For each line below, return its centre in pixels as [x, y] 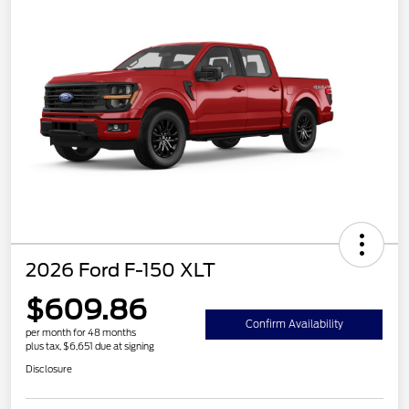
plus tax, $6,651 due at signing [90, 346]
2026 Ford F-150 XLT [121, 271]
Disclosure [49, 369]
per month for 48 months [81, 333]
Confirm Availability [294, 325]
